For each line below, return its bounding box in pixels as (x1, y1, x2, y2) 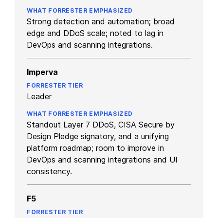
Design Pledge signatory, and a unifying (27, 131, 169, 141)
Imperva (27, 67, 58, 77)
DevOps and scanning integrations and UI (27, 154, 178, 164)
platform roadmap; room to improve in (27, 143, 164, 153)
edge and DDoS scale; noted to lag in (27, 28, 163, 38)
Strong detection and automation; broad (27, 16, 175, 26)
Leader (27, 91, 52, 101)
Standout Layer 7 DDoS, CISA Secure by (27, 119, 175, 129)
